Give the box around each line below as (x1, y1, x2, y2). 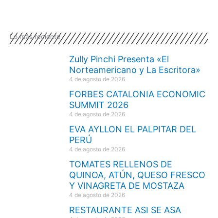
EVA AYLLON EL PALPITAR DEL (69, 124, 196, 134)
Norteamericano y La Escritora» (69, 64, 200, 75)
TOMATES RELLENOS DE (69, 159, 172, 169)
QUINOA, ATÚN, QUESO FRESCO (69, 169, 205, 180)
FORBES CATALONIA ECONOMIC (69, 89, 205, 99)
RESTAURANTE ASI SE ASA (69, 204, 181, 215)
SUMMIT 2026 (69, 99, 128, 110)
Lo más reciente (10, 32, 60, 40)
